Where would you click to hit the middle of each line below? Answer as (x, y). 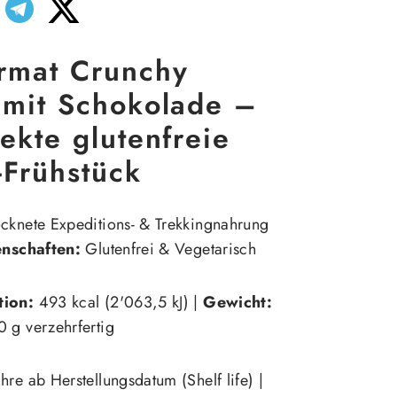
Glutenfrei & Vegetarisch (169, 249)
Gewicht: (238, 303)
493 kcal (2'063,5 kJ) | (119, 303)
